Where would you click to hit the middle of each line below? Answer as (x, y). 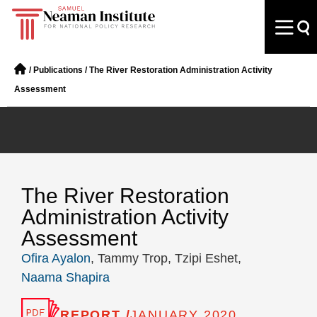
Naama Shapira (65, 277)
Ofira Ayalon (56, 258)
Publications (58, 70)
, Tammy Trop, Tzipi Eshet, (166, 258)
